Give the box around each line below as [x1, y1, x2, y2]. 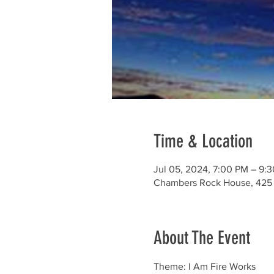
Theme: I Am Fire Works [153, 261, 256, 272]
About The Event [153, 227, 250, 249]
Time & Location [153, 130, 253, 152]
